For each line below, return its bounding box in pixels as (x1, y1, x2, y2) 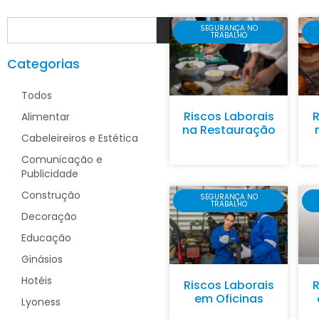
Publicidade (21, 166, 78, 181)
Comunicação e (21, 152, 103, 167)
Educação (21, 230, 71, 245)
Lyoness (21, 294, 61, 309)
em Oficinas (194, 290, 263, 307)
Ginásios (21, 251, 63, 266)
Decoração (21, 209, 77, 224)
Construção (21, 187, 80, 202)
